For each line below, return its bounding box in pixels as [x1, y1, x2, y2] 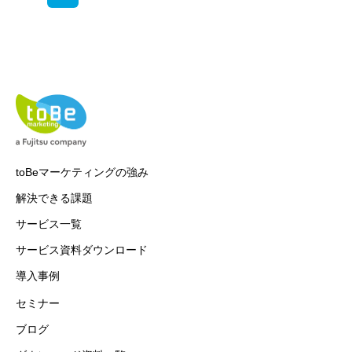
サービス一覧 [16, 218, 82, 230]
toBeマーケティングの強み [16, 166, 148, 178]
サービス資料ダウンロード [16, 244, 148, 256]
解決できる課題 [16, 192, 93, 204]
